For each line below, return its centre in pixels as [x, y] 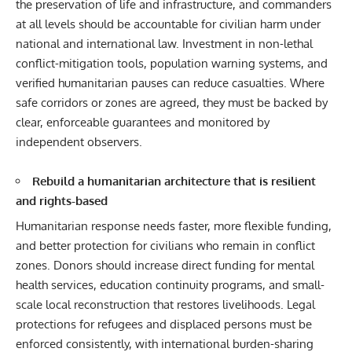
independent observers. [79, 141]
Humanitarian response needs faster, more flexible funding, [174, 226]
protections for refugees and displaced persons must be [164, 324]
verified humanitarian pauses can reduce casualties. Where [170, 82]
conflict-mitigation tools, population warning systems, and [172, 63]
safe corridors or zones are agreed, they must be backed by [172, 102]
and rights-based [62, 200]
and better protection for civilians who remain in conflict [165, 246]
